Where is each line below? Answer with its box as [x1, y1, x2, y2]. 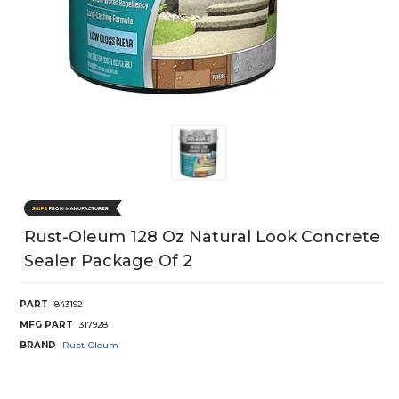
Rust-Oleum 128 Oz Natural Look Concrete [24, 226, 380, 247]
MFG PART [20, 318, 73, 330]
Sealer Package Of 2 [24, 250, 192, 271]
